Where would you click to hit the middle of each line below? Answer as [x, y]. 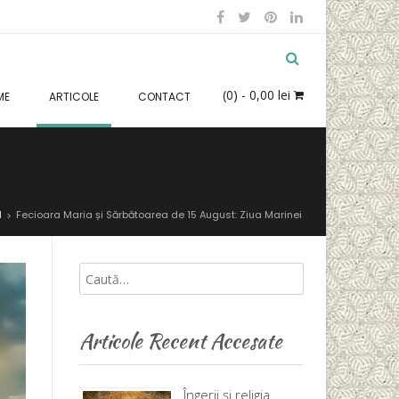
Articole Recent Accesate [180, 341]
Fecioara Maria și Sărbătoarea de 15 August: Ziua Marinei [159, 215]
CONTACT [164, 97]
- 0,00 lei [264, 95]
